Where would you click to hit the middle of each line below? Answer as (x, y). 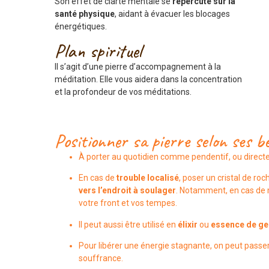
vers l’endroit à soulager (127, 191)
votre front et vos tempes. (128, 203)
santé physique (84, 14)
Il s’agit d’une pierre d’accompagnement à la (138, 67)
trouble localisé (147, 178)
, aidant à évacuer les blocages (172, 14)
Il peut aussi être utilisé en (128, 224)
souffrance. (101, 258)
